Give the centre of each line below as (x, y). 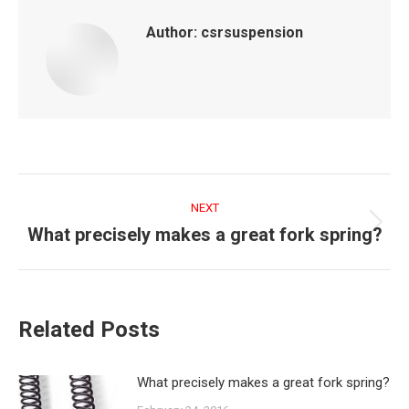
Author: (172, 32)
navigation (77, 216)
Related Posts (89, 330)
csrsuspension (250, 32)
